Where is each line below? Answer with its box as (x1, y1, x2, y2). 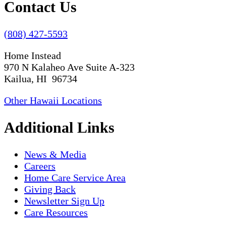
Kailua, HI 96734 (4, 73, 77, 84)
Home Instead (4, 49, 61, 61)
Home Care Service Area (24, 172, 126, 183)
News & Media (24, 148, 86, 160)
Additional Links (4, 119, 115, 136)
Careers (24, 160, 55, 172)
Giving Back (24, 183, 76, 195)
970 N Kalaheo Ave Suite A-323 (4, 61, 135, 73)
